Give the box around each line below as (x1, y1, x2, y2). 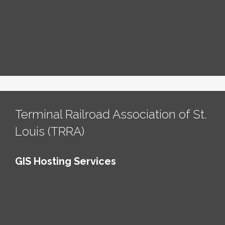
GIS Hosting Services (15, 155, 116, 167)
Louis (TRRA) (15, 124, 84, 139)
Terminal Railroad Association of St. (15, 106, 207, 122)
